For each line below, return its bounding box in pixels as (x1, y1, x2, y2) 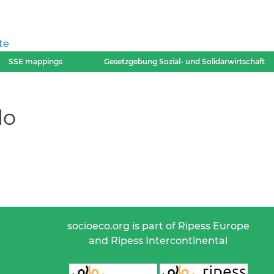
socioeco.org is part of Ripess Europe (67, 220, 250, 232)
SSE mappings (9, 57, 63, 66)
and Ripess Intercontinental (89, 234, 228, 246)
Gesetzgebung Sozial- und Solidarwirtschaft (103, 57, 265, 66)
